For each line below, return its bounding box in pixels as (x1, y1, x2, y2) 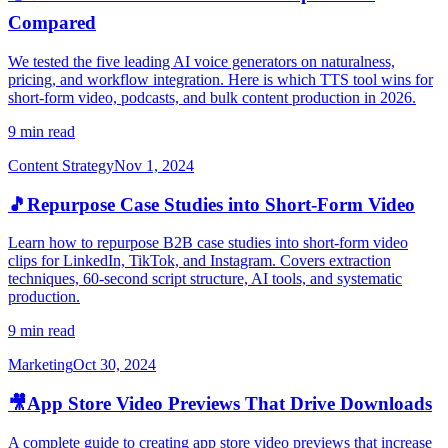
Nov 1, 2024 (114, 156, 194, 174)
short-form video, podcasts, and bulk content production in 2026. (8, 88, 416, 106)
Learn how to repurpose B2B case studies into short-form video (8, 234, 408, 252)
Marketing (8, 356, 73, 374)
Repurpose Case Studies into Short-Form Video (27, 193, 415, 215)
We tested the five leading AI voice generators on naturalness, (8, 52, 395, 70)
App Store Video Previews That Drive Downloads (27, 393, 432, 415)
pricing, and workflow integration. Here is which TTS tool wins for (8, 70, 433, 88)
